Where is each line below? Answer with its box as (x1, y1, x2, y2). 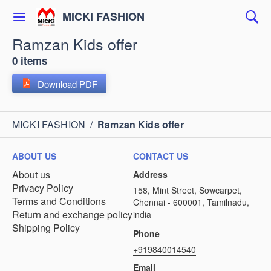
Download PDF (38, 77, 97, 90)
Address (133, 168, 168, 180)
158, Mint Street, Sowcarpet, (133, 184, 242, 196)
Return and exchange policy (12, 207, 132, 221)
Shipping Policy (12, 221, 80, 235)
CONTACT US (133, 150, 188, 162)
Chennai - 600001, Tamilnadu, (133, 196, 249, 208)
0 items (12, 53, 47, 68)
